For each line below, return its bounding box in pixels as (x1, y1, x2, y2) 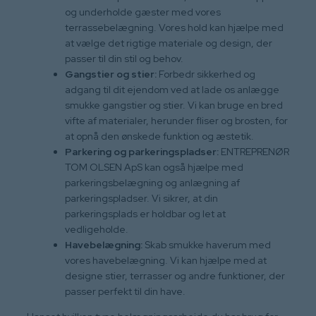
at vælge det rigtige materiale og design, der (65, 36, 272, 49)
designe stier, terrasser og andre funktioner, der (65, 269, 285, 282)
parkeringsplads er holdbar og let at (65, 207, 226, 220)
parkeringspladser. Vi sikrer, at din (65, 191, 218, 205)
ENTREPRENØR (219, 145, 289, 158)
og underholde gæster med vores (65, 5, 221, 18)
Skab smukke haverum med (142, 238, 271, 251)
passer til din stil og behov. (65, 51, 183, 65)
